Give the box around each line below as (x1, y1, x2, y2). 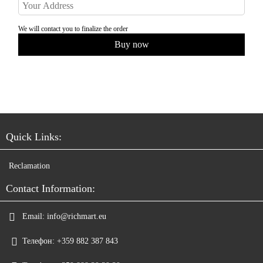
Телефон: (22, 236, 55, 245)
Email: (22, 211, 45, 221)
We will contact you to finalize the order (18, 24, 128, 33)
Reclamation (9, 161, 50, 170)
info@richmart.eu (47, 211, 106, 221)
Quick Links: (6, 130, 62, 143)
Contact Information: (6, 182, 95, 194)
